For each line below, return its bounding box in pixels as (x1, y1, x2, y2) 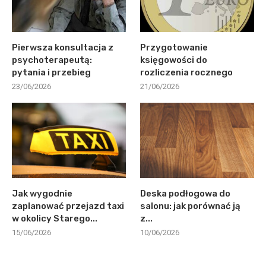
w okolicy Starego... (12, 213, 97, 224)
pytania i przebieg (12, 66, 91, 78)
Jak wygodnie (12, 188, 72, 199)
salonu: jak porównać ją (140, 201, 241, 212)
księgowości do (140, 54, 208, 65)
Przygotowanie (140, 42, 208, 53)
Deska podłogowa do (140, 188, 231, 199)
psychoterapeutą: (12, 54, 92, 65)
